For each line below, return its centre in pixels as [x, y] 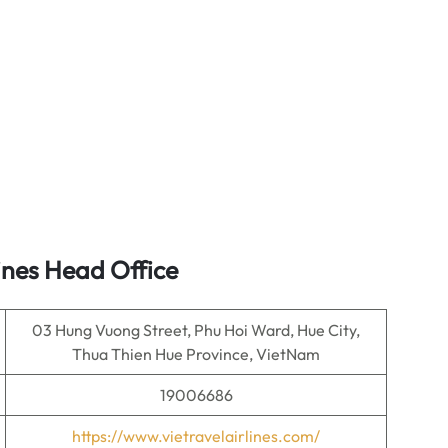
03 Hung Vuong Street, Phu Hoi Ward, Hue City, [196, 330]
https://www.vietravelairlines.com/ [196, 436]
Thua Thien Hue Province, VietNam [196, 354]
